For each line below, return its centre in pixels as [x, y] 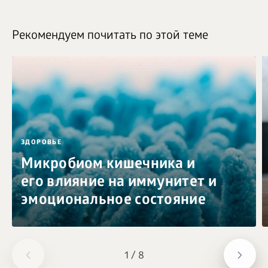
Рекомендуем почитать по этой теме [110, 37]
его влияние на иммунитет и [119, 183]
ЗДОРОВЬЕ [42, 143]
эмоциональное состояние [113, 201]
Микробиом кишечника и [108, 165]
